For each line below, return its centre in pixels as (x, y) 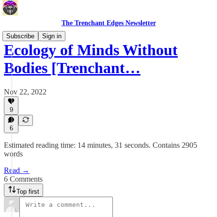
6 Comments (23, 179)
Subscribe (20, 36)
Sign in (52, 36)
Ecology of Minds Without (91, 50)
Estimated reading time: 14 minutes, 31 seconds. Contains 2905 (101, 145)
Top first (28, 192)
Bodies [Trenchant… (72, 68)
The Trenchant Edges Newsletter (108, 23)
